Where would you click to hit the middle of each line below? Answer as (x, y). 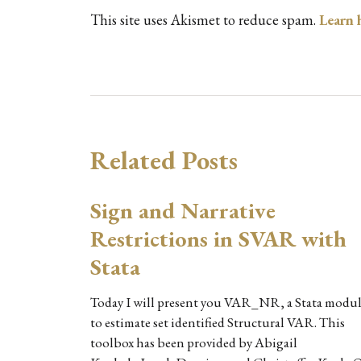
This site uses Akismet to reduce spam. (205, 20)
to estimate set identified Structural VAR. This (218, 323)
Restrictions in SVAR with (218, 239)
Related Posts (164, 161)
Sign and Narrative (183, 211)
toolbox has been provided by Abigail (194, 343)
